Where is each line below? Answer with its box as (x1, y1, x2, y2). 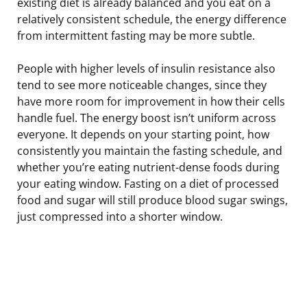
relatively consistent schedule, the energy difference (17, 11, 286, 27)
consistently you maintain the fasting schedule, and (17, 143, 282, 158)
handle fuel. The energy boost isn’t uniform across (17, 110, 276, 125)
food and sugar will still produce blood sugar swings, (17, 192, 288, 208)
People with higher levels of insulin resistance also (17, 60, 275, 76)
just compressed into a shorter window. (17, 208, 223, 224)
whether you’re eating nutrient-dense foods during (17, 159, 280, 175)
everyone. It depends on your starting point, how (17, 126, 269, 142)
